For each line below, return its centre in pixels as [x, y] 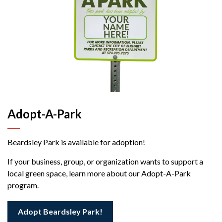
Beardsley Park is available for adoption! [76, 142]
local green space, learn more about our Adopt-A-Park [99, 173]
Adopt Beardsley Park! [60, 211]
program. [23, 185]
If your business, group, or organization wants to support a [105, 161]
